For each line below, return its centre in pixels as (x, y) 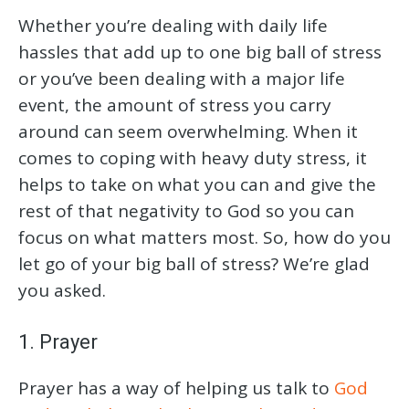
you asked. (62, 291)
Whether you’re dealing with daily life (173, 26)
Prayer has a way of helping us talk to (176, 388)
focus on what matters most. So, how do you (204, 238)
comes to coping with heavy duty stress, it (193, 158)
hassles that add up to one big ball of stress (200, 52)
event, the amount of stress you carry (175, 105)
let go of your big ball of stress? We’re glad (194, 264)
